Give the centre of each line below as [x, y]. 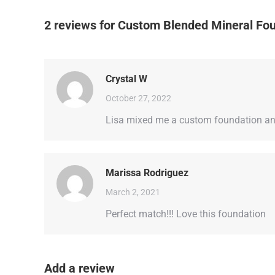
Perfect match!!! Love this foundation [186, 214]
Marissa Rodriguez [147, 172]
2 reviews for [81, 25]
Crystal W [126, 79]
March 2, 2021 [133, 192]
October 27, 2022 [138, 98]
